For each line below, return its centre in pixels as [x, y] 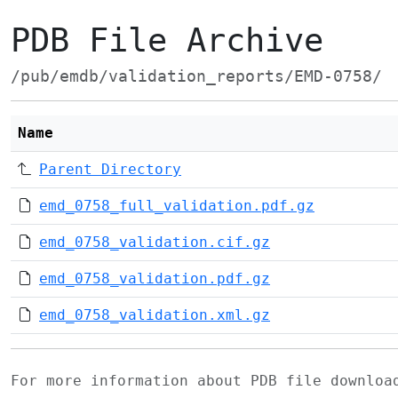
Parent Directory [110, 169]
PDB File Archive [167, 40]
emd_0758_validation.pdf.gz [155, 279]
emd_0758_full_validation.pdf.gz [177, 206]
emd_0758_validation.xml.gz [155, 315]
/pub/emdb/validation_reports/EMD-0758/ [196, 76]
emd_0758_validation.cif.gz [155, 242]
